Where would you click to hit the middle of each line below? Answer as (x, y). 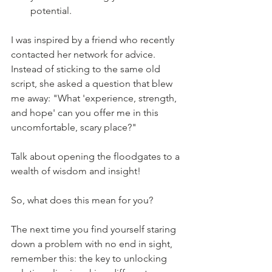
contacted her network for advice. (84, 55)
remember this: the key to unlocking (90, 259)
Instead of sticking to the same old (87, 69)
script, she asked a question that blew (93, 84)
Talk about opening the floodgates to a (97, 157)
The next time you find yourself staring (95, 229)
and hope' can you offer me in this (86, 113)
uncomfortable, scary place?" (74, 127)
